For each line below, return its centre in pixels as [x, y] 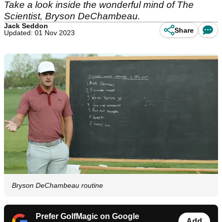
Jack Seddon [26, 26]
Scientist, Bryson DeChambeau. [72, 16]
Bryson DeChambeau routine [57, 186]
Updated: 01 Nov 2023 [39, 33]
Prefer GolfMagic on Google [87, 217]
